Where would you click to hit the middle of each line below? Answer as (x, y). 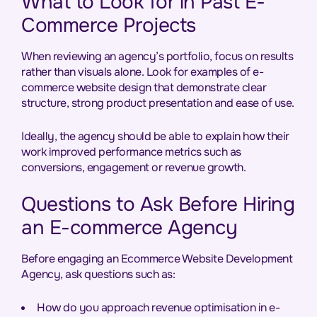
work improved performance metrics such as (131, 152)
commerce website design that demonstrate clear (144, 87)
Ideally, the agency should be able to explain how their (155, 136)
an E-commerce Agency (129, 228)
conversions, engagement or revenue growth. (133, 167)
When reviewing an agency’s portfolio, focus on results (157, 56)
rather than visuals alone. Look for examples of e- (142, 72)
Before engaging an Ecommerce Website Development (157, 259)
